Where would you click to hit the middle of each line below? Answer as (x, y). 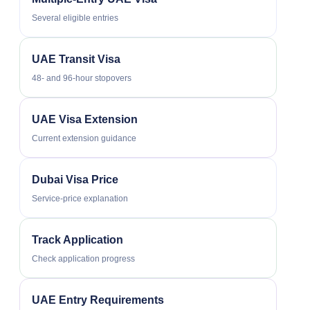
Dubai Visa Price (75, 179)
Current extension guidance (84, 138)
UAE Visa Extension (85, 119)
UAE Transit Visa (76, 59)
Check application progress (83, 258)
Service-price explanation (80, 198)
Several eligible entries (75, 18)
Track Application (77, 239)
